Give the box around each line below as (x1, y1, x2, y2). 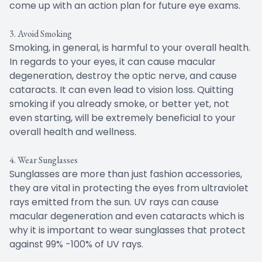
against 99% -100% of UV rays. (9, 237, 143, 251)
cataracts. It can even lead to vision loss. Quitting (9, 82, 233, 96)
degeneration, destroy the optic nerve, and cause (9, 68, 237, 82)
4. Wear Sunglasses (9, 153, 78, 166)
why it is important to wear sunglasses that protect (9, 223, 246, 237)
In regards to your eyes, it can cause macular (9, 54, 216, 68)
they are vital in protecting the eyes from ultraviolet (9, 181, 249, 195)
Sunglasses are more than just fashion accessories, (9, 167, 242, 181)
